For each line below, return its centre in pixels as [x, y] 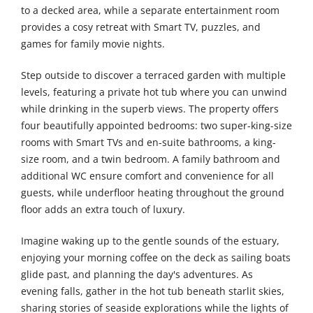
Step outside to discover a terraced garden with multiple [153, 75]
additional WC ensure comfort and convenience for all [147, 176]
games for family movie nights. [93, 44]
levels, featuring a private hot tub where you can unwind [154, 92]
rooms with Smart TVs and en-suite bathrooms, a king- [148, 143]
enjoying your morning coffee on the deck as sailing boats [156, 258]
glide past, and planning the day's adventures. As [137, 275]
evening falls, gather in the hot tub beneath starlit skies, [153, 291]
